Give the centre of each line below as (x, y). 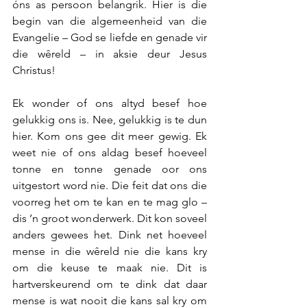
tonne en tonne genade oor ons (110, 169)
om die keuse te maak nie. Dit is (110, 268)
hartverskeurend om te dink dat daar (110, 284)
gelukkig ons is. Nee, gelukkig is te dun (110, 120)
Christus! (34, 70)
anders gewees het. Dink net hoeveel (110, 235)
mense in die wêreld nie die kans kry (110, 251)
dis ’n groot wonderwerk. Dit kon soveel (110, 218)
